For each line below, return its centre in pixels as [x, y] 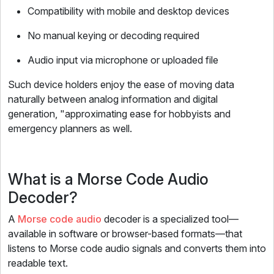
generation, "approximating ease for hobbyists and [119, 114]
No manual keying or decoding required [113, 35]
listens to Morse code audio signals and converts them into [137, 248]
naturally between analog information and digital [113, 99]
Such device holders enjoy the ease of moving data [121, 84]
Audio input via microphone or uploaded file [123, 60]
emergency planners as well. [70, 128]
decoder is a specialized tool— [170, 219]
